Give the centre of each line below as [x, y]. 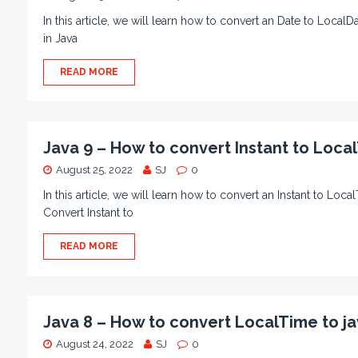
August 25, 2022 [94, 170]
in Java [60, 38]
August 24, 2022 [94, 344]
